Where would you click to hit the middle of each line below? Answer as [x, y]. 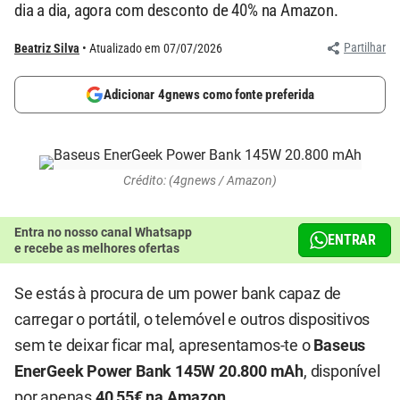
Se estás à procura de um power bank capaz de [178, 294]
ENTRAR [352, 240]
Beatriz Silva [47, 48]
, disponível [342, 371]
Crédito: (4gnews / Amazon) [200, 180]
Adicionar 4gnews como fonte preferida [209, 95]
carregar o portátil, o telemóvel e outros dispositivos [192, 320]
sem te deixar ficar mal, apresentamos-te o [164, 346]
